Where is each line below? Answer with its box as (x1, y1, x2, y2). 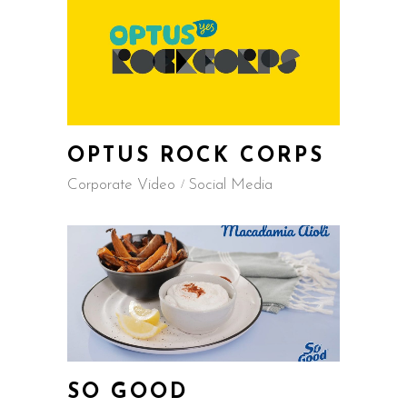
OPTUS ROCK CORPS (67, 146, 324, 167)
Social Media (188, 177, 273, 193)
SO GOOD (67, 382, 188, 403)
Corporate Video (67, 177, 175, 193)
